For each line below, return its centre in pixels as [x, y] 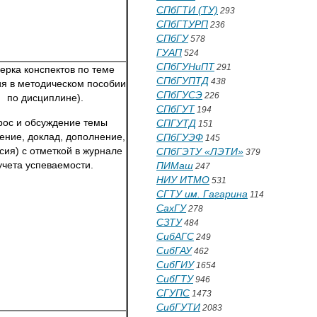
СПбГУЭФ [180, 137]
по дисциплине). [45, 98]
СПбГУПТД [183, 81]
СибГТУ [175, 279]
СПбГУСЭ [179, 95]
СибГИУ [175, 265]
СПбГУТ [175, 109]
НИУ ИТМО [183, 180]
